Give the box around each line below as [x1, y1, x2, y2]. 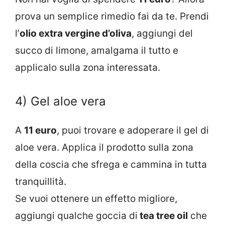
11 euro [24, 125, 57, 137]
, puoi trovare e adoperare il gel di [57, 125, 209, 137]
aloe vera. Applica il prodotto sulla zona [15, 142, 193, 154]
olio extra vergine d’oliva [20, 27, 132, 39]
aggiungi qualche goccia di [15, 210, 138, 222]
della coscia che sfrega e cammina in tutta [15, 159, 207, 171]
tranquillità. [15, 176, 66, 188]
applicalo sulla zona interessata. [15, 61, 160, 73]
